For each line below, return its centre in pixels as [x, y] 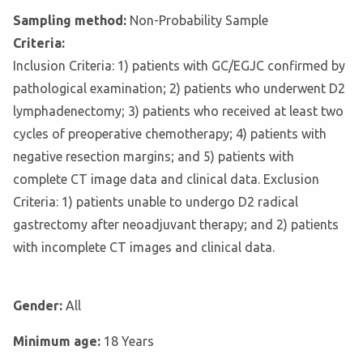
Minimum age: [58, 342]
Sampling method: [71, 21]
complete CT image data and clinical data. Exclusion [166, 179]
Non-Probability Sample [199, 21]
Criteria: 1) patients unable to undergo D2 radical [156, 202]
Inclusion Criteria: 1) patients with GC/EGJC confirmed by [179, 66]
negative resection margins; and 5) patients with [154, 157]
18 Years [129, 342]
